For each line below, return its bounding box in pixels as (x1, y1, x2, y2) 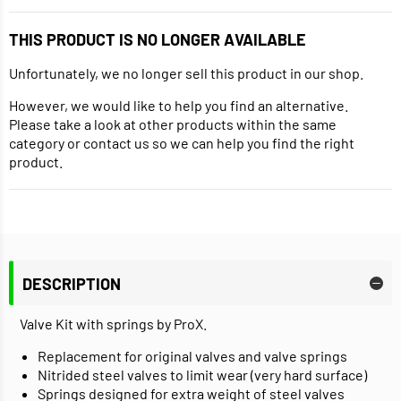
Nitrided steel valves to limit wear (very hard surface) (38, 366, 367, 384)
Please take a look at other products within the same (9, 115, 337, 133)
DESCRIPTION (22, 273, 121, 294)
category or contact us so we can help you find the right (9, 134, 354, 152)
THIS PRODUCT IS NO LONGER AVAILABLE (9, 30, 306, 50)
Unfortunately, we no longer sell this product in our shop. (9, 64, 363, 82)
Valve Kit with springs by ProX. (20, 315, 207, 333)
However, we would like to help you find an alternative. (9, 97, 348, 115)
